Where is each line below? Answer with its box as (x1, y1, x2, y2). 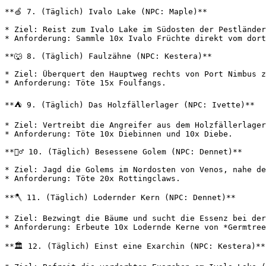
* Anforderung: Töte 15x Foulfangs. (5, 78, 166, 87)
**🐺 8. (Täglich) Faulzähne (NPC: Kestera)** (5, 52, 212, 61)
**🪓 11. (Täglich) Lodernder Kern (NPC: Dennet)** (5, 193, 236, 202)
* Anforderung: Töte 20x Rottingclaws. (5, 174, 180, 183)
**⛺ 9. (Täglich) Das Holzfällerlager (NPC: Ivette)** (5, 100, 255, 109)
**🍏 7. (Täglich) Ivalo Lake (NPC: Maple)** (5, 7, 207, 16)
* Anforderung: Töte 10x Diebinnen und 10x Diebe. (5, 129, 233, 138)
